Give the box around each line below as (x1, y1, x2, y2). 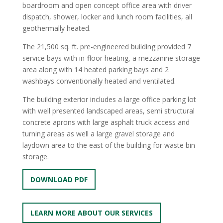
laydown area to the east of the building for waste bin (22, 140, 195, 150)
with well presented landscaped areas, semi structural (22, 106, 195, 115)
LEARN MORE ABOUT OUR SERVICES (30, 208, 153, 218)
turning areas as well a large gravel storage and (22, 129, 175, 138)
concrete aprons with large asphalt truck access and (22, 117, 190, 127)
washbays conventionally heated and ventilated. (22, 76, 176, 86)
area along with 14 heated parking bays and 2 (22, 65, 169, 74)
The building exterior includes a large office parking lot (22, 95, 196, 104)
